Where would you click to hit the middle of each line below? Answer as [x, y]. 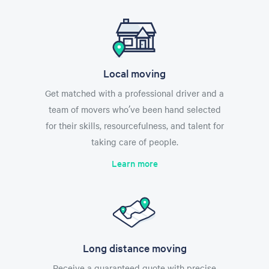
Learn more [134, 163]
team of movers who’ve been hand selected [134, 109]
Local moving [134, 73]
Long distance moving [134, 247]
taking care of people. [134, 141]
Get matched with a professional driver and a [134, 93]
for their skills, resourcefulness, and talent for [134, 125]
